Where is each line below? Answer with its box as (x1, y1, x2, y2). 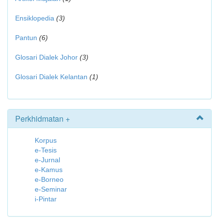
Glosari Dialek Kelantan (15, 73, 88, 81)
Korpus (35, 136, 57, 144)
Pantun (15, 34, 37, 42)
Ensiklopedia (15, 14, 54, 22)
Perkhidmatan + (15, 113, 70, 124)
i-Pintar (35, 195, 57, 203)
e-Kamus (35, 166, 63, 174)
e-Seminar (35, 185, 67, 193)
